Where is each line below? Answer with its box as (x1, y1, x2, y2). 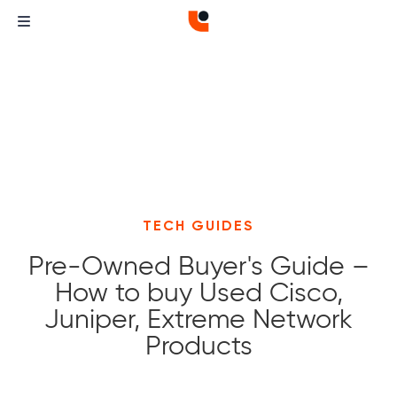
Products (144, 329, 253, 362)
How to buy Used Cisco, (54, 276, 343, 308)
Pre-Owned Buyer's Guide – (27, 249, 370, 282)
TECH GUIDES (143, 217, 254, 234)
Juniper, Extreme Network (44, 302, 353, 335)
